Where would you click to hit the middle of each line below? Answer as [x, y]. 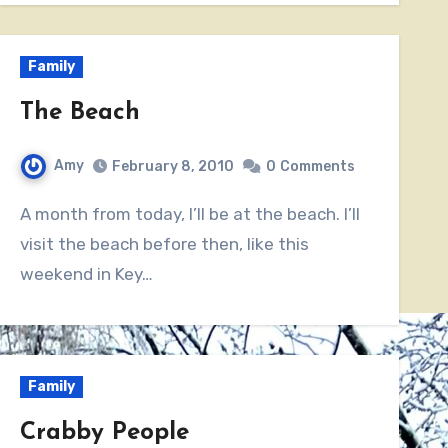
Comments [317, 166]
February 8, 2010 [172, 166]
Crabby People [104, 432]
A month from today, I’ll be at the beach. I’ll [25, 213]
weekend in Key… [86, 273]
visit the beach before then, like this [164, 243]
